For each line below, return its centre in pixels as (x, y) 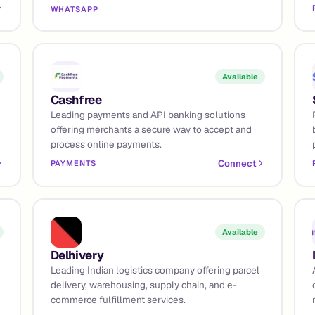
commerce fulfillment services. (118, 299)
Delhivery (77, 255)
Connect (237, 163)
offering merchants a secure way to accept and (151, 129)
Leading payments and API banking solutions (148, 114)
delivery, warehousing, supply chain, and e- (143, 284)
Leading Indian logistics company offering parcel (155, 270)
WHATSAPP (74, 9)
